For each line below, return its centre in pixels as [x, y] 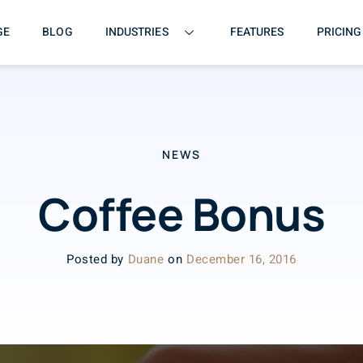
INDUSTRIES [137, 32]
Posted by [95, 259]
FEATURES [257, 32]
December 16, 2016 [241, 259]
